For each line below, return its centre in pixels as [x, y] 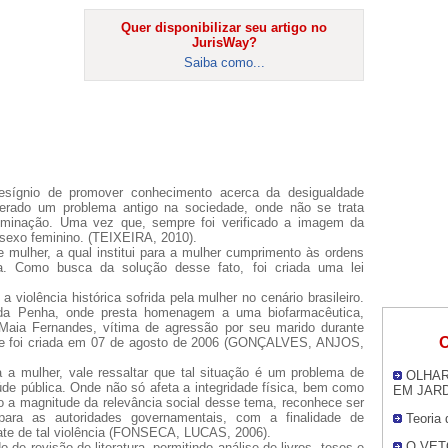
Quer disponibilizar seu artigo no [224, 27]
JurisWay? [224, 42]
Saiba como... [224, 62]
